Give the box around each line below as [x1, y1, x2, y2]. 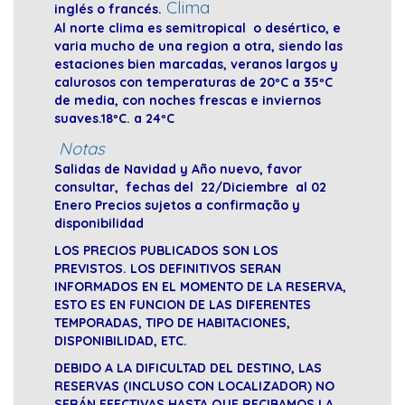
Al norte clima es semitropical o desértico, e [54, 20, 341, 37]
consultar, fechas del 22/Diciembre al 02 [54, 179, 326, 196]
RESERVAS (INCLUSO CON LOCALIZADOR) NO [54, 378, 334, 395]
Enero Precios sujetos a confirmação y [54, 197, 300, 214]
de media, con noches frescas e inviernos [54, 92, 321, 109]
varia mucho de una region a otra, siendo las [54, 38, 343, 55]
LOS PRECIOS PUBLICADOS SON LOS [54, 242, 278, 259]
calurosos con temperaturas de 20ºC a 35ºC [54, 74, 333, 91]
